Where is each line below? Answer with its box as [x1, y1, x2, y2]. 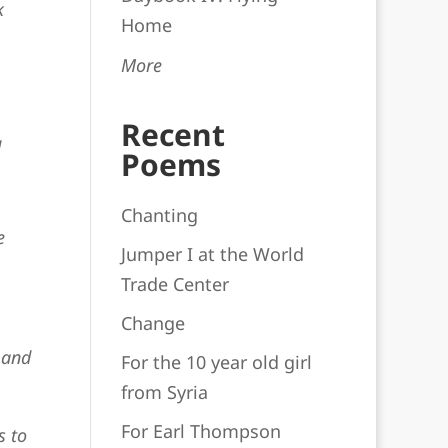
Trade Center [120, 272, 229, 296]
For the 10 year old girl [120, 350, 312, 374]
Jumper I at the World [120, 242, 304, 266]
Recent [120, 114, 225, 155]
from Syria [120, 380, 208, 404]
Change [120, 311, 185, 335]
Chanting [120, 203, 198, 227]
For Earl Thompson [120, 419, 281, 443]
